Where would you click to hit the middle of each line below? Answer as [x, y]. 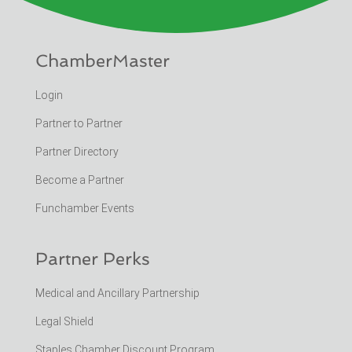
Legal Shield [64, 321]
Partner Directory [77, 151]
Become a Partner [81, 180]
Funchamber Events [84, 208]
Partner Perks [92, 258]
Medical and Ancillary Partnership [117, 293]
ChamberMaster [102, 60]
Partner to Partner [80, 123]
